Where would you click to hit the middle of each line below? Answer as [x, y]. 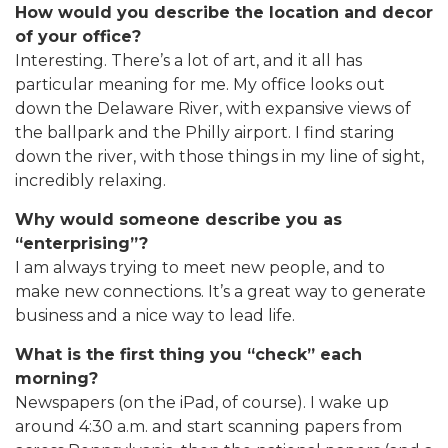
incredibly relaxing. [90, 181]
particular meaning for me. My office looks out [200, 85]
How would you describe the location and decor [224, 13]
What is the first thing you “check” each [188, 355]
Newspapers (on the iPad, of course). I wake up [202, 403]
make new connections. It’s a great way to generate [220, 292]
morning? [56, 379]
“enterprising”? [81, 244]
